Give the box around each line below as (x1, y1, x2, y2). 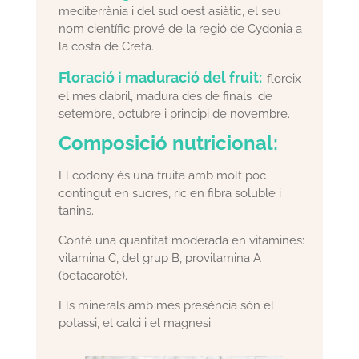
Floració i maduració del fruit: (58, 68, 263, 86)
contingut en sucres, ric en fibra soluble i (58, 185, 282, 200)
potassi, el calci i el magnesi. (58, 315, 214, 330)
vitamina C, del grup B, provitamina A (58, 250, 262, 265)
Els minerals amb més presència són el (58, 297, 275, 313)
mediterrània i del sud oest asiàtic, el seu (58, 3, 282, 18)
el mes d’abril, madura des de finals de (58, 88, 273, 103)
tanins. (58, 203, 95, 218)
